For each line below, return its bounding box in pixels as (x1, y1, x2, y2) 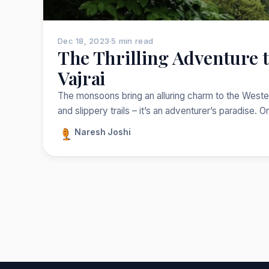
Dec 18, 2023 (58, 35, 110, 46)
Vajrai (58, 65, 106, 90)
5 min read (111, 35, 154, 46)
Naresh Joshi (74, 127, 131, 138)
